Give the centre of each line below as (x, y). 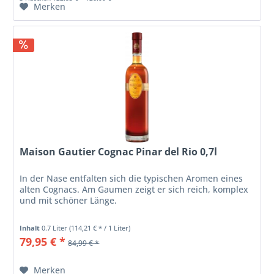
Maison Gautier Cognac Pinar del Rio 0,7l (119, 151)
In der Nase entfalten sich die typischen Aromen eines (131, 178)
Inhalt (31, 228)
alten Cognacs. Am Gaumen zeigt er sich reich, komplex (134, 189)
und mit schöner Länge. (68, 200)
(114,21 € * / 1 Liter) (100, 228)
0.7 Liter (56, 228)
